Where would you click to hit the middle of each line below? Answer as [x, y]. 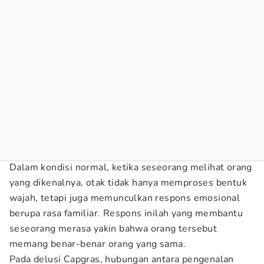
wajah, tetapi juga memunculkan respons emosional [125, 198]
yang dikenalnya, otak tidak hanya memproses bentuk [128, 183]
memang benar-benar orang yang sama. [98, 244]
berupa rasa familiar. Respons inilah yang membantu [126, 213]
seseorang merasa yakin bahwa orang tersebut [113, 229]
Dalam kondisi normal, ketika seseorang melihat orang [131, 167]
